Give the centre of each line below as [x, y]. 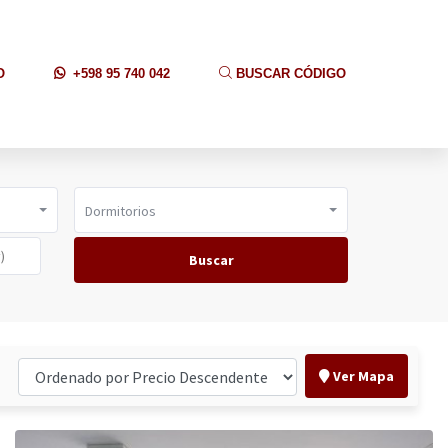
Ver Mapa [361, 376]
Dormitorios [120, 211]
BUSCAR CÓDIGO [289, 73]
